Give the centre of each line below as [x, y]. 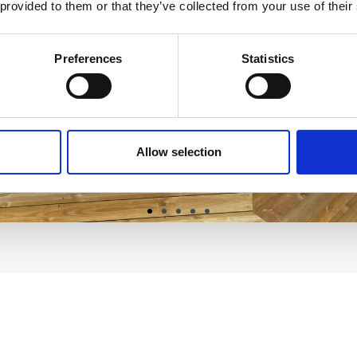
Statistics [268, 58]
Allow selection [178, 151]
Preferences [88, 58]
